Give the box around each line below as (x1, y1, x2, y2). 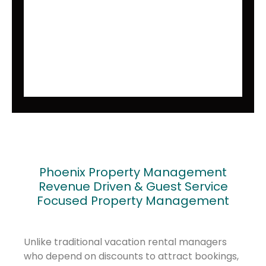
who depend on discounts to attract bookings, (24, 249, 239, 264)
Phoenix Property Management (39, 164, 227, 181)
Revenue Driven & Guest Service (38, 178, 228, 195)
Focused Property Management (37, 192, 229, 210)
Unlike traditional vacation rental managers (24, 235, 227, 249)
